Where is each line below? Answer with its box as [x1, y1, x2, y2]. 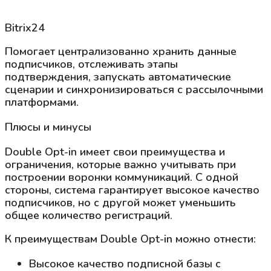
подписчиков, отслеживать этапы [5, 56, 178, 71]
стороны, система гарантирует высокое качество [5, 182, 260, 197]
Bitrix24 [5, 20, 45, 35]
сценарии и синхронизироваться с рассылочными [5, 82, 263, 97]
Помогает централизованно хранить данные [5, 44, 237, 59]
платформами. [5, 94, 79, 109]
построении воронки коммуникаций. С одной [5, 169, 238, 184]
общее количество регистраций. [5, 207, 172, 223]
